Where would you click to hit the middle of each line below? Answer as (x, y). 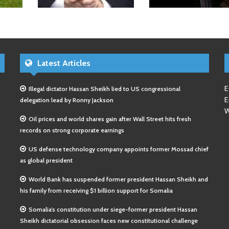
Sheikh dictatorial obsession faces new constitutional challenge (109, 221)
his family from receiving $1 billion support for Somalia (96, 190)
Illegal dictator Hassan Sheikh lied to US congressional (105, 89)
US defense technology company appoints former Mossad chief (119, 149)
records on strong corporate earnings (72, 130)
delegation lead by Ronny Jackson (67, 100)
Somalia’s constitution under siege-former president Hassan (113, 209)
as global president (46, 160)
